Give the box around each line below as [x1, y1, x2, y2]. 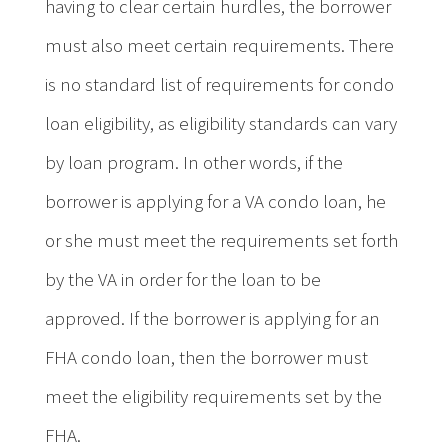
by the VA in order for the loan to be [44, 267, 321, 291]
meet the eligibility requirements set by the [44, 384, 382, 408]
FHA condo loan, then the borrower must [44, 345, 368, 369]
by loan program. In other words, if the [44, 150, 343, 174]
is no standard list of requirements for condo [44, 72, 394, 96]
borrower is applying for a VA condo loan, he [44, 189, 386, 213]
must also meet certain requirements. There [44, 33, 394, 57]
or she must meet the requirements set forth [44, 228, 398, 252]
